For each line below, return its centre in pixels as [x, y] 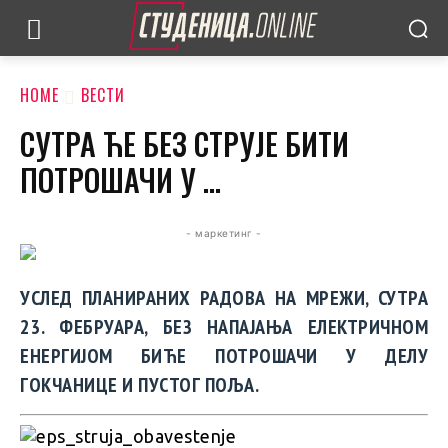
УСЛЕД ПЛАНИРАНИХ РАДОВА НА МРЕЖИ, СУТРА [224, 298]
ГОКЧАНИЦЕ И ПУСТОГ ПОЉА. [139, 385]
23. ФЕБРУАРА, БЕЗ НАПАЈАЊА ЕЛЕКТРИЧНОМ [224, 327]
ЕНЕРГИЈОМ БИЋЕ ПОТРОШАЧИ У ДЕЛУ [224, 356]
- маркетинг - [224, 233]
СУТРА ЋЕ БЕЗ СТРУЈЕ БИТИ [184, 144]
